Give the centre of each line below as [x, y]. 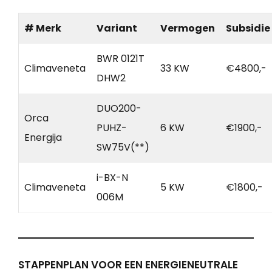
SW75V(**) [123, 147]
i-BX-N [112, 177]
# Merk [43, 28]
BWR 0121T [121, 58]
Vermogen [188, 28]
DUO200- [119, 108]
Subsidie [248, 28]
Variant [117, 28]
